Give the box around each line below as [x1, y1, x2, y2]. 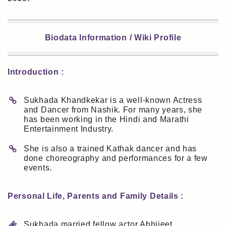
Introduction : [8, 68, 64, 77]
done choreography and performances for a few [24, 153, 208, 162]
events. [24, 163, 52, 172]
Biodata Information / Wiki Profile [44, 33, 182, 42]
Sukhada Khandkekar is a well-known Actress [24, 96, 202, 105]
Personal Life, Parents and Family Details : [8, 191, 184, 200]
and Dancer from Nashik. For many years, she [24, 105, 203, 115]
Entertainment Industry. [24, 125, 114, 134]
